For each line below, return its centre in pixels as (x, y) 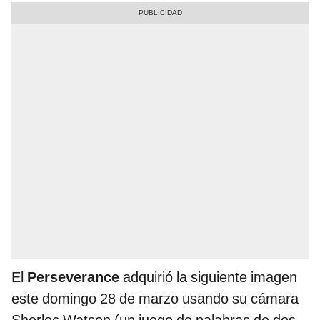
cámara (275, 299)
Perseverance (73, 277)
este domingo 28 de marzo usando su (129, 299)
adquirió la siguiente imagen (208, 277)
